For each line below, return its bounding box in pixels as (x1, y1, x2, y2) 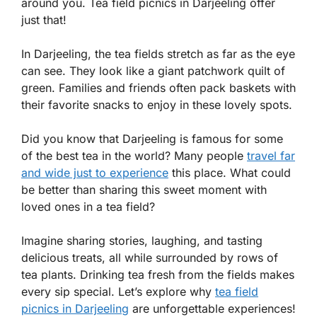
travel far (247, 149, 295, 163)
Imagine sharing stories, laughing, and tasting (21, 234, 263, 248)
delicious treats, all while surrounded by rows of (21, 250, 278, 265)
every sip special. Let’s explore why (21, 284, 215, 299)
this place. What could (168, 166, 291, 180)
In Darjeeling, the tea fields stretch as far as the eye (21, 47, 295, 61)
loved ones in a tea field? (21, 200, 155, 214)
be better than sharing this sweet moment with (21, 183, 267, 197)
